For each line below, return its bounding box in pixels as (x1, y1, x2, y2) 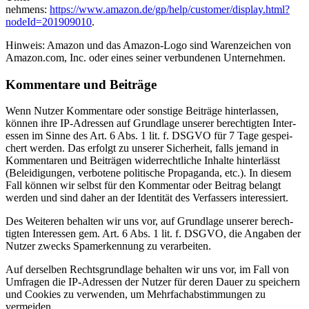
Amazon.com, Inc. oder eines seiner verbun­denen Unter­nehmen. (6, 52, 286, 63)
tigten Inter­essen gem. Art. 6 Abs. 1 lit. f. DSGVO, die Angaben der (6, 228, 301, 240)
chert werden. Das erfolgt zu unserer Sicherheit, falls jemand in (6, 142, 279, 154)
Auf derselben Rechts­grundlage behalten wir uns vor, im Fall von (6, 263, 289, 276)
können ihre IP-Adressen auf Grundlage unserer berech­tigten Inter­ (6, 117, 296, 130)
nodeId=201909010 (6, 16, 92, 28)
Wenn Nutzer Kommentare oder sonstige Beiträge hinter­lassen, (6, 105, 279, 117)
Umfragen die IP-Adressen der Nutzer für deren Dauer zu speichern (6, 276, 300, 288)
